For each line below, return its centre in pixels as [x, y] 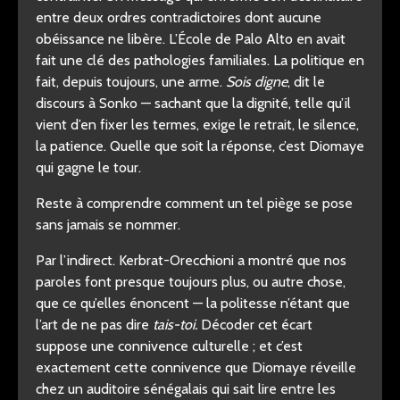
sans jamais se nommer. [108, 225]
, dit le [306, 82]
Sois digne [257, 82]
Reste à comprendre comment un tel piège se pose [194, 203]
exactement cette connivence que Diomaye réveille [196, 367]
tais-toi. [175, 325]
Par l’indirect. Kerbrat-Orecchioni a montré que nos [191, 260]
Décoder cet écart [255, 325]
